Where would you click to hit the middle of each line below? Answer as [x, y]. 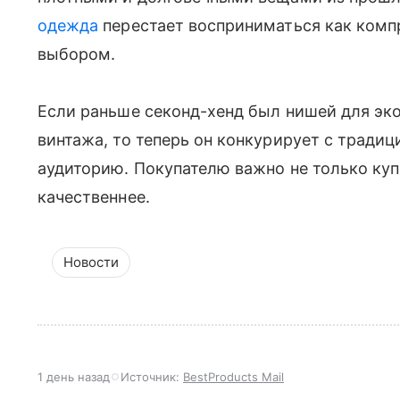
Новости [91, 262]
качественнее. [94, 197]
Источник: [152, 377]
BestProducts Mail [233, 377]
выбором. [77, 54]
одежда [68, 26]
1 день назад [74, 377]
